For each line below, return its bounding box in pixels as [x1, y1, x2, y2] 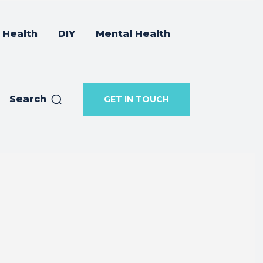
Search [9, 93, 46, 105]
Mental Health [96, 28, 170, 39]
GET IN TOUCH [104, 94, 169, 105]
